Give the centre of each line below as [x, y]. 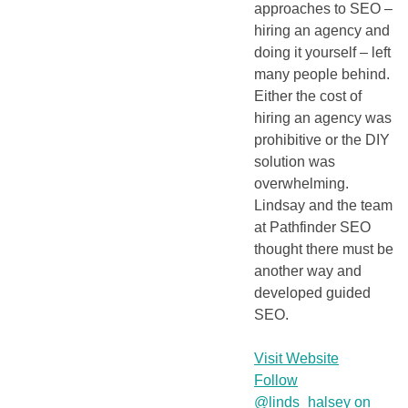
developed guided [312, 293]
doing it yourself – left [322, 52]
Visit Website [296, 358]
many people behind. [322, 74]
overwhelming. [301, 184]
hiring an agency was [323, 118]
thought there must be [324, 249]
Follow [276, 380]
